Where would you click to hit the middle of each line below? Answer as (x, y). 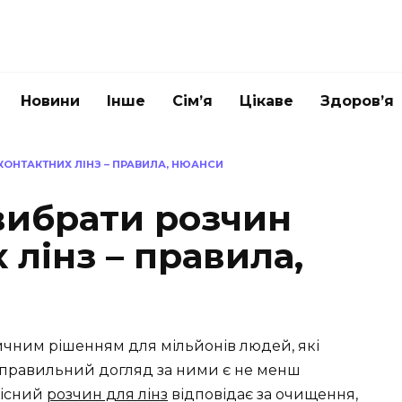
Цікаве (267, 101)
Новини (50, 101)
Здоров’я (357, 101)
